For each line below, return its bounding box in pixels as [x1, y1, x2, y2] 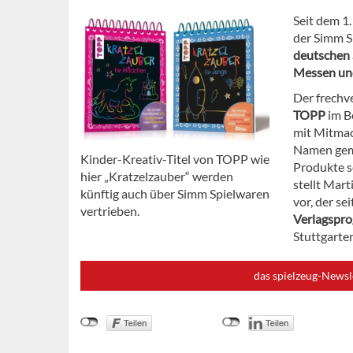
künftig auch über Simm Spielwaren [80, 186, 269, 202]
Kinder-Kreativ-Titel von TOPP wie [80, 151, 269, 167]
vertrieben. [80, 203, 139, 219]
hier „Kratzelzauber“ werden [80, 169, 233, 184]
